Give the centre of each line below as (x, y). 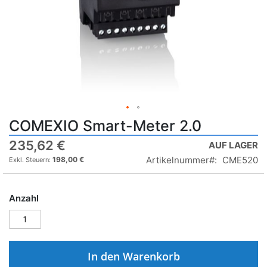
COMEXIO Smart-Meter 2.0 (105, 125)
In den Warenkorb (133, 256)
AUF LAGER (233, 145)
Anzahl (24, 198)
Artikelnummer (178, 160)
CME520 (240, 160)
